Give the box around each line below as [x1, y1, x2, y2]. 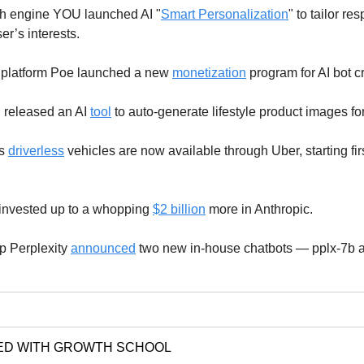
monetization [172, 65, 246, 80]
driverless [8, 143, 64, 158]
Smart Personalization [161, 6, 288, 21]
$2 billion [153, 201, 206, 216]
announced [71, 240, 136, 255]
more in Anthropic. [206, 201, 313, 216]
